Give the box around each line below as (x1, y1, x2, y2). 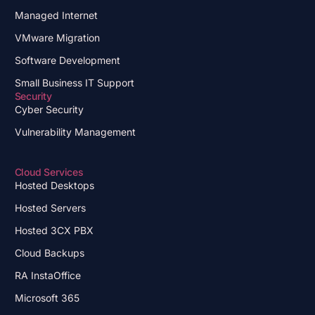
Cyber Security (14, 103, 84, 115)
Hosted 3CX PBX (14, 224, 94, 236)
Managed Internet (14, 8, 98, 21)
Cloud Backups (14, 246, 84, 259)
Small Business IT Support (14, 76, 134, 89)
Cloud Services (14, 165, 84, 178)
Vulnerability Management (14, 125, 136, 138)
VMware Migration (14, 31, 100, 44)
